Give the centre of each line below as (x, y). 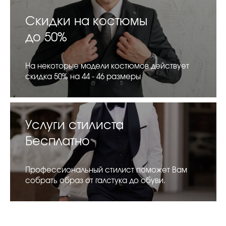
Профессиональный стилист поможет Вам (106, 171)
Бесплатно (58, 142)
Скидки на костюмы (86, 22)
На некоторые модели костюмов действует (107, 67)
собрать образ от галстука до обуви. (95, 181)
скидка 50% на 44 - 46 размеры (83, 77)
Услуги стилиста (74, 126)
